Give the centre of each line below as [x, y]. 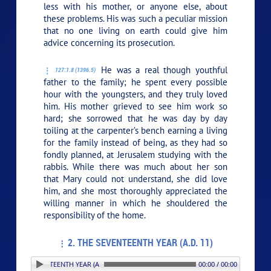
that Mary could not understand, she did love [135, 178]
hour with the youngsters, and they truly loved [135, 94]
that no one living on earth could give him [135, 30]
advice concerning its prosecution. [109, 42]
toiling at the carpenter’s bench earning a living [135, 130]
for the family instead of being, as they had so [135, 142]
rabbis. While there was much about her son [135, 166]
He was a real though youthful [162, 70]
